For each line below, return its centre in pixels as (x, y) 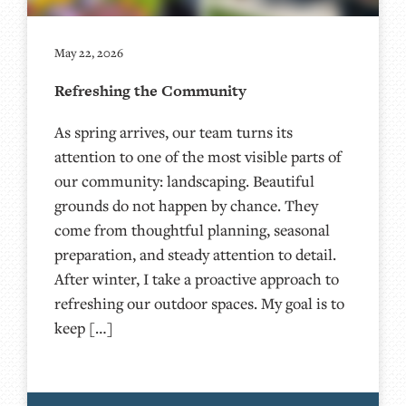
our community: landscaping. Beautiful (184, 180)
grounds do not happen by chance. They (186, 205)
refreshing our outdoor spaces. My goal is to (199, 303)
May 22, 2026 (89, 52)
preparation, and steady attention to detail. (195, 254)
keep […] (84, 327)
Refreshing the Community (150, 90)
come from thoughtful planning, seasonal (192, 229)
